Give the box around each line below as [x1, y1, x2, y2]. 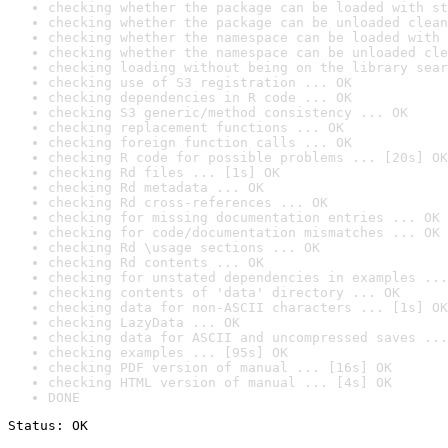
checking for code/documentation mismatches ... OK [48, 225, 440, 240]
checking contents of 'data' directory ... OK [48, 285, 400, 300]
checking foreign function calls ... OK [48, 135, 352, 150]
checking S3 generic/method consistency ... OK [48, 105, 408, 120]
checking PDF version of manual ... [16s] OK [48, 360, 392, 375]
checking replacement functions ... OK [48, 120, 344, 135]
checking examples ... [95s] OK [48, 345, 288, 360]
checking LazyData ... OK [48, 315, 240, 330]
